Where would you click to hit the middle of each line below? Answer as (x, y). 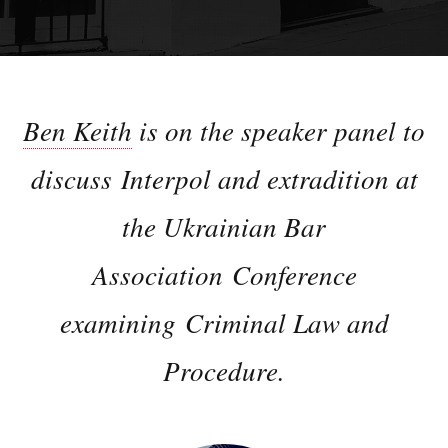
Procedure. (224, 370)
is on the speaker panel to (278, 130)
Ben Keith (77, 130)
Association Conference (224, 274)
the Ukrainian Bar (224, 226)
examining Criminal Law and (224, 322)
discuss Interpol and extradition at (224, 178)
